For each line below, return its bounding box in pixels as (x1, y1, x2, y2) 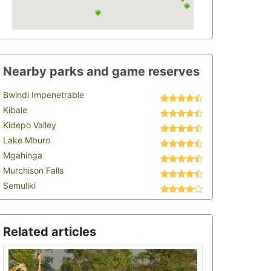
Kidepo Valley (3, 120, 56, 130)
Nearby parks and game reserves (3, 64, 200, 79)
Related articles (3, 224, 96, 239)
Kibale (3, 105, 27, 115)
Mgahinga (3, 150, 42, 160)
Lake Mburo (3, 135, 50, 145)
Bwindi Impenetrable (3, 90, 84, 100)
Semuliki (3, 180, 36, 191)
